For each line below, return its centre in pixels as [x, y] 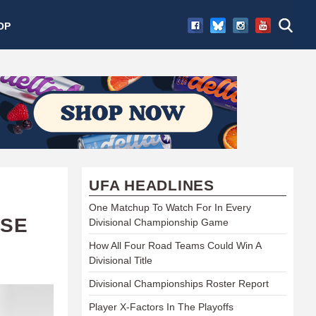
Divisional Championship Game [159, 222]
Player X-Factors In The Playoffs [161, 306]
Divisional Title [121, 260]
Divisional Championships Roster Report [179, 283]
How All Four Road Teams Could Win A [175, 245]
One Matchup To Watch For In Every [170, 207]
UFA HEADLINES [152, 185]
